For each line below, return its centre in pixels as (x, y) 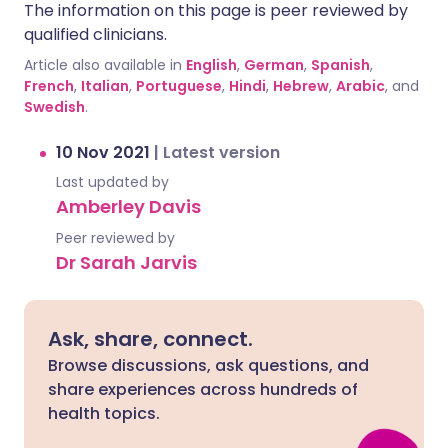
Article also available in (103, 65)
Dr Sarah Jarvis (126, 262)
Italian (105, 86)
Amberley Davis (128, 206)
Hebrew (301, 86)
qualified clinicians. (95, 34)
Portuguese (179, 86)
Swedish (54, 107)
